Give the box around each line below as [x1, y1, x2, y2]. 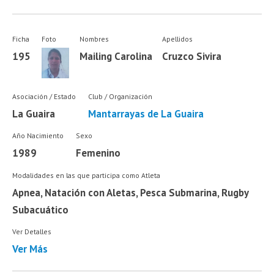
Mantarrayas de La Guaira [87, 106, 204, 120]
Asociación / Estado [12, 91, 76, 101]
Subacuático [12, 202, 69, 217]
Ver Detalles [12, 227, 52, 237]
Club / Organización [87, 91, 152, 101]
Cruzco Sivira [162, 49, 222, 63]
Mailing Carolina [79, 49, 152, 63]
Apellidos [162, 34, 193, 43]
